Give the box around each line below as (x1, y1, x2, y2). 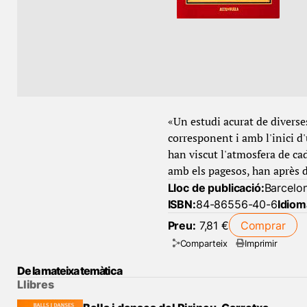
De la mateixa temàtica (17, 264, 122, 278)
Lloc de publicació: (167, 181, 265, 195)
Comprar (240, 218, 286, 232)
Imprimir (245, 237, 278, 249)
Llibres (17, 278, 54, 291)
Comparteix (180, 237, 228, 249)
